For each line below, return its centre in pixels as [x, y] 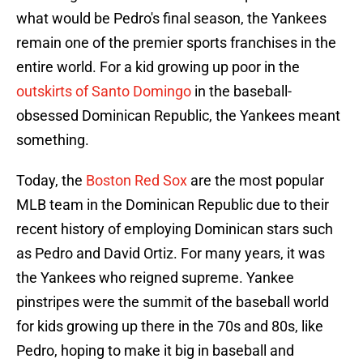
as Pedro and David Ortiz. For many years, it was [171, 254]
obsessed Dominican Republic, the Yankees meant [178, 116]
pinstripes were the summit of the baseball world [173, 302]
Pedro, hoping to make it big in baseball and [155, 351]
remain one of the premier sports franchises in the [176, 43]
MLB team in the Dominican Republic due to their [173, 205]
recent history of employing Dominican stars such [175, 229]
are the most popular [256, 181]
